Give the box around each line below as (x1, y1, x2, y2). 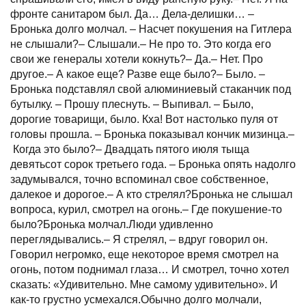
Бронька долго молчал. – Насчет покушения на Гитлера (10, 23, 292, 35)
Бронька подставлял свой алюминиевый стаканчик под (10, 83, 291, 95)
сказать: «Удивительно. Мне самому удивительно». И (10, 278, 278, 290)
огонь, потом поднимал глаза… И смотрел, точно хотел (10, 263, 289, 275)
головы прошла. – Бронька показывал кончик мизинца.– (10, 128, 294, 140)
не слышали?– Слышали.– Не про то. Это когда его (10, 38, 271, 50)
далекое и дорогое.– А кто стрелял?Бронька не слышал (10, 188, 292, 200)
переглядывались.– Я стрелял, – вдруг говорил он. (10, 233, 268, 245)
